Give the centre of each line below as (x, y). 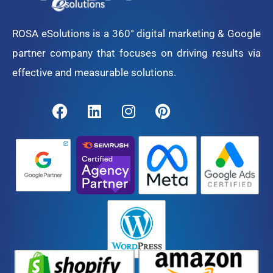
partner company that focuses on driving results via (136, 53)
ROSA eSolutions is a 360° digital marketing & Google (136, 33)
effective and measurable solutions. (94, 72)
